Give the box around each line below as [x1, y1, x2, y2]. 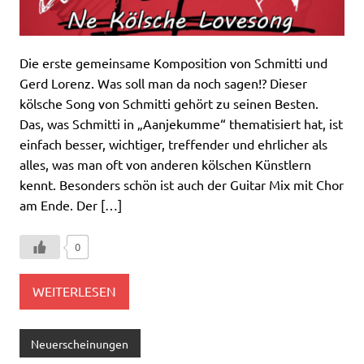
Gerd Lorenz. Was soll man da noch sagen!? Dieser [19, 74, 307, 91]
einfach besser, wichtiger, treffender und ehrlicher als [19, 135, 327, 152]
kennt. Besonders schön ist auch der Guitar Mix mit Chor [19, 175, 344, 193]
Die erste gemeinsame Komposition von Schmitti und [19, 54, 327, 71]
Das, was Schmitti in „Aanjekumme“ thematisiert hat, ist [19, 115, 343, 132]
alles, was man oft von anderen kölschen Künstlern [19, 155, 311, 172]
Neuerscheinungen [31, 336, 129, 351]
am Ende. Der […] [19, 196, 122, 213]
